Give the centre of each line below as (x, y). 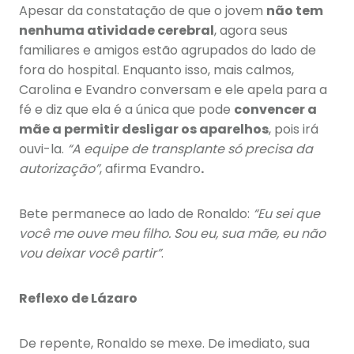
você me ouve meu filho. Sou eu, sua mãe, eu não (172, 234)
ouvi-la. (43, 149)
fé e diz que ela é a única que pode (126, 110)
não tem (295, 11)
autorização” (59, 169)
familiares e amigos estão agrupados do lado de (168, 51)
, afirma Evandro (150, 169)
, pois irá (294, 130)
